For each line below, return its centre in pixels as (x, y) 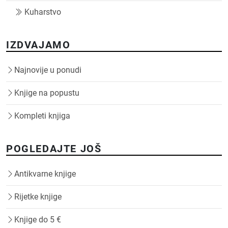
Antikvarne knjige (45, 174)
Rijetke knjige (38, 196)
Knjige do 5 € (38, 219)
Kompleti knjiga (42, 116)
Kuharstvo (43, 12)
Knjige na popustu (47, 93)
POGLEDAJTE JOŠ (54, 148)
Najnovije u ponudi (48, 70)
